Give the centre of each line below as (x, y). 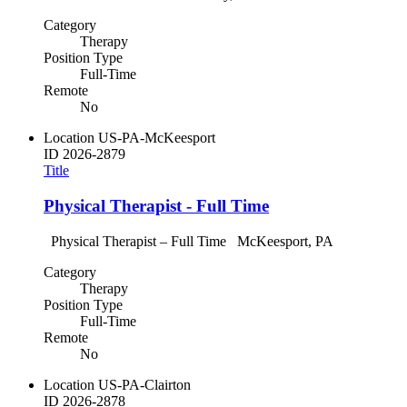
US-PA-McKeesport (157, 138)
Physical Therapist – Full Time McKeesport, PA (192, 241)
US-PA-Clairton (144, 384)
